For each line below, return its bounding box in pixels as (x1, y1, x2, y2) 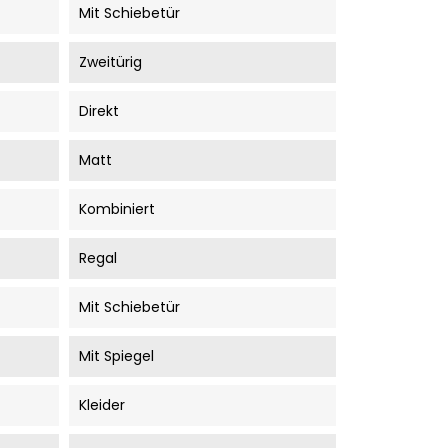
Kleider (78, 394, 125, 415)
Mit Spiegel (78, 345, 154, 366)
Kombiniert (78, 198, 155, 219)
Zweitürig (78, 51, 142, 72)
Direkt (78, 100, 119, 121)
